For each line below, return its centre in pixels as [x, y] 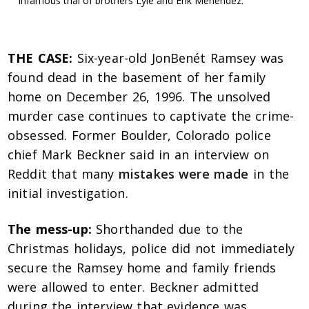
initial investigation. [68, 193]
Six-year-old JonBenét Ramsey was [178, 58]
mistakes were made [184, 174]
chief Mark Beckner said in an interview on [139, 155]
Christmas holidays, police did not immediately [151, 249]
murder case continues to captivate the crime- [151, 116]
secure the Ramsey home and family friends [142, 268]
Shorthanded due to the [167, 229]
